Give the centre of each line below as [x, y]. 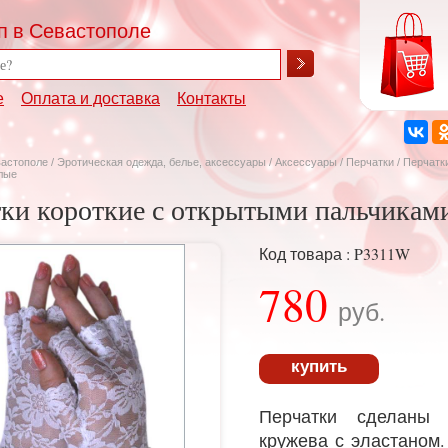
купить [319, 366]
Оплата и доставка [90, 97]
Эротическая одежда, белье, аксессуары [163, 162]
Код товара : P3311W [334, 253]
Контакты [211, 97]
